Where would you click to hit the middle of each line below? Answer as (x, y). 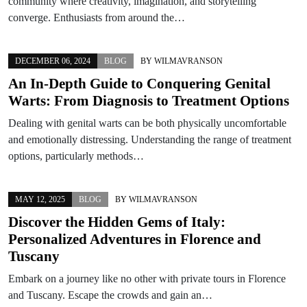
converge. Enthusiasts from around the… (97, 17)
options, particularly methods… (76, 156)
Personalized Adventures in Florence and (135, 239)
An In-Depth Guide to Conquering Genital (139, 83)
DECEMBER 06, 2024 (53, 61)
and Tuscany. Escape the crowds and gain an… (110, 295)
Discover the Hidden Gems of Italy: (117, 222)
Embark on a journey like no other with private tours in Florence (147, 278)
